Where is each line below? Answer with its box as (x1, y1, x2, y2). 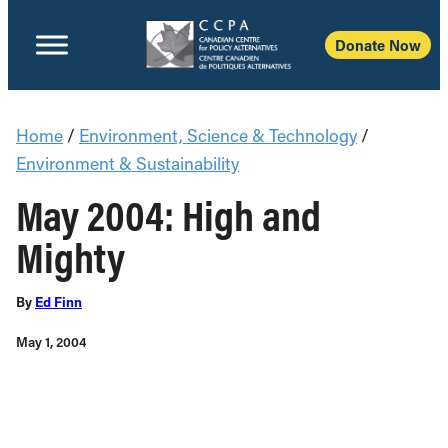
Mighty (16, 230, 125, 284)
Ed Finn (35, 293, 82, 311)
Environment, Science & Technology (79, 124, 357, 147)
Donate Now (335, 35, 421, 55)
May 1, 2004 (16, 333, 87, 351)
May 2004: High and (16, 188, 321, 242)
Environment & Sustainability (16, 152, 239, 175)
